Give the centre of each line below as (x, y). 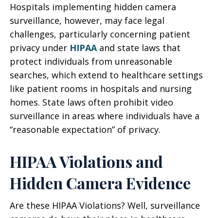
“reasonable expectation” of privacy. (85, 129)
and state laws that (139, 48)
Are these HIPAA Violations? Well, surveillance (105, 205)
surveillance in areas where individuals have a (105, 116)
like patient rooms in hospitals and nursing (101, 89)
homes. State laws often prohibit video (91, 102)
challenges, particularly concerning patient (100, 34)
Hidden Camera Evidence (100, 183)
